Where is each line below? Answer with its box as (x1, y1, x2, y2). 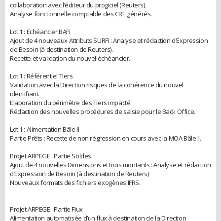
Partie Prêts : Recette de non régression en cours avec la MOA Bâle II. (10, 133, 201, 143)
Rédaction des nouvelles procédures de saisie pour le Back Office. (10, 107, 195, 116)
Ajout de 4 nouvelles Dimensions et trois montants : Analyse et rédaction (10, 160, 211, 169)
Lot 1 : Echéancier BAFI (10, 27, 71, 36)
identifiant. (10, 89, 39, 98)
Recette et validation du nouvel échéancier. (10, 53, 130, 63)
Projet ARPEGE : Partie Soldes (10, 151, 91, 160)
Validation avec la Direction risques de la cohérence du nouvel (10, 80, 184, 89)
